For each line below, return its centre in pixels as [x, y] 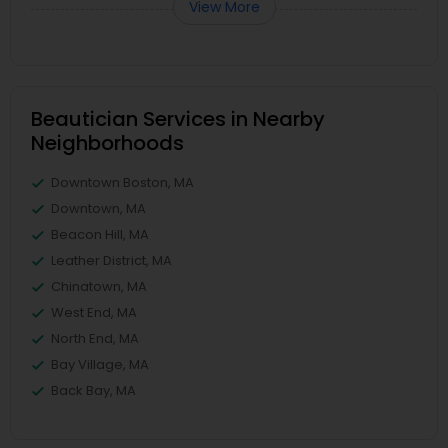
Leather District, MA [111, 260]
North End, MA [95, 338]
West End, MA [94, 312]
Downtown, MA [98, 208]
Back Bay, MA [93, 390]
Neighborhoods [107, 143]
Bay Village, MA [100, 364]
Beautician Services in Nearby [178, 119]
